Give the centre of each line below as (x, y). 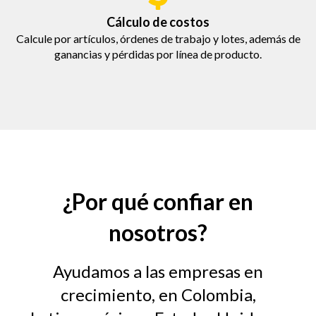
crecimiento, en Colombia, (158, 295)
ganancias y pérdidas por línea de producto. (158, 54)
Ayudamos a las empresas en (158, 272)
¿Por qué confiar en (158, 202)
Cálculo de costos (158, 22)
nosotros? (158, 233)
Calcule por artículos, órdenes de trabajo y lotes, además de (158, 39)
